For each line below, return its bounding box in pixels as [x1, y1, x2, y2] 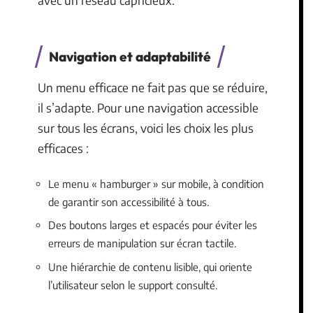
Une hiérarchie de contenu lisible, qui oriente [48, 260, 252, 273]
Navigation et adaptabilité [49, 48, 211, 65]
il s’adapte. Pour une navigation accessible [38, 100, 259, 115]
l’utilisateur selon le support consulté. [48, 278, 217, 291]
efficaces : [38, 140, 89, 156]
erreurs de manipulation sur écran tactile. [48, 237, 236, 249]
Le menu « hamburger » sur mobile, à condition [48, 177, 264, 190]
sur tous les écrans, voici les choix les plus [38, 120, 254, 136]
